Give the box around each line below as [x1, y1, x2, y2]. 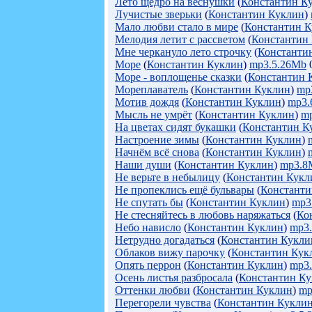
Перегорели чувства [115, 297, 211, 309]
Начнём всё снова [115, 146, 199, 158]
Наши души [115, 159, 171, 171]
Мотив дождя [115, 96, 179, 108]
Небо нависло [115, 221, 181, 233]
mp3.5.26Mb [249, 58, 306, 70]
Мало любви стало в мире [115, 21, 238, 33]
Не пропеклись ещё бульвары [115, 184, 254, 196]
